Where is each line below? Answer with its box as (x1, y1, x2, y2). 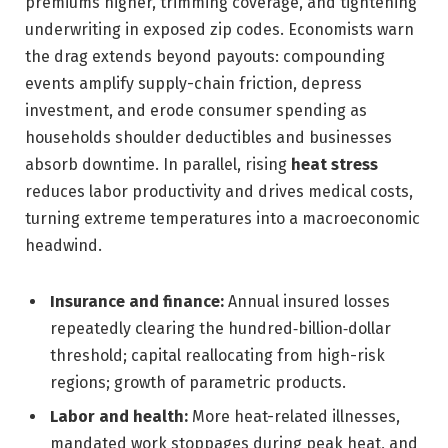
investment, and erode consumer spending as (25, 100, 367, 120)
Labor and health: (50, 406, 188, 426)
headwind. (25, 235, 102, 255)
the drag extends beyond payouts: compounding (25, 46, 385, 66)
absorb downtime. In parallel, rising (25, 154, 291, 174)
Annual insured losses (224, 291, 390, 311)
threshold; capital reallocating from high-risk (50, 345, 385, 365)
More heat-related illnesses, (188, 406, 400, 426)
